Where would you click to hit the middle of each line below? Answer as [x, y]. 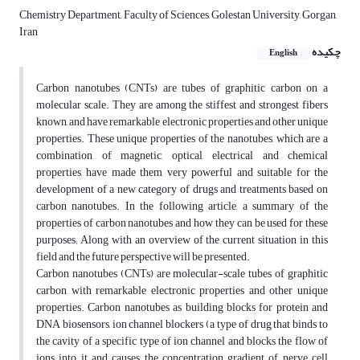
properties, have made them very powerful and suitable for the [182, 173]
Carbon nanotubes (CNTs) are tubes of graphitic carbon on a [182, 88]
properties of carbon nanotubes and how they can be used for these [182, 223]
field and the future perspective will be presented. [143, 257]
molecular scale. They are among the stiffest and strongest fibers [182, 105]
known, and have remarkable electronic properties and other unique [182, 122]
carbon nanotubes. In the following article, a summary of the [182, 207]
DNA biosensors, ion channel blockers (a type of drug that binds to [182, 325]
